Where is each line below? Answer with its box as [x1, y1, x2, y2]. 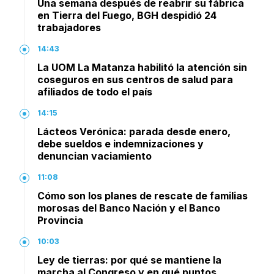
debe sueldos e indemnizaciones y [37, 138, 204, 150]
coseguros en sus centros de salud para [37, 73, 233, 86]
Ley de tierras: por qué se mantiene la [37, 254, 221, 267]
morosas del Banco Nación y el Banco [37, 202, 220, 215]
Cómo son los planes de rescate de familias [37, 190, 248, 202]
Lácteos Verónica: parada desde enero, [37, 125, 231, 138]
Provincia [37, 214, 83, 227]
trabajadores [37, 21, 101, 34]
